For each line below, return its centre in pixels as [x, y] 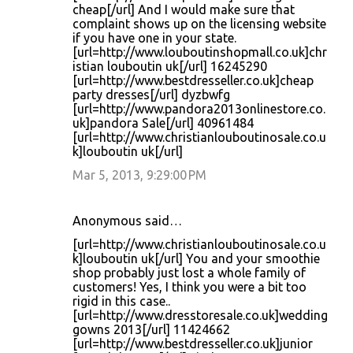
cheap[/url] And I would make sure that [184, 9]
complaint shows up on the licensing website [199, 24]
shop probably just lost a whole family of [189, 273]
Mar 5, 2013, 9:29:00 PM [139, 175]
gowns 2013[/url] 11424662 [151, 329]
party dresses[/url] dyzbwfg [151, 95]
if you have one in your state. [154, 38]
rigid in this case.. [121, 301]
